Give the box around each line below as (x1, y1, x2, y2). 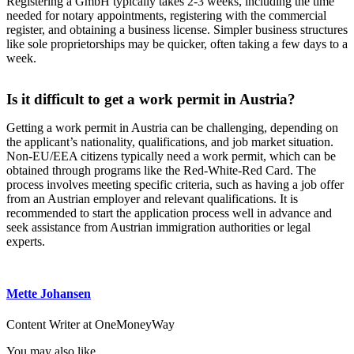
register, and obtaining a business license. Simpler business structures (6, 23, 348, 37)
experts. (6, 235, 45, 249)
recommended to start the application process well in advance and (6, 206, 332, 220)
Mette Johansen (6, 286, 91, 300)
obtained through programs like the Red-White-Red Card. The (6, 164, 316, 178)
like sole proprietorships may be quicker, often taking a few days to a (6, 37, 348, 51)
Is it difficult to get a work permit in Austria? (6, 91, 299, 108)
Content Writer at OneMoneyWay (6, 317, 175, 331)
